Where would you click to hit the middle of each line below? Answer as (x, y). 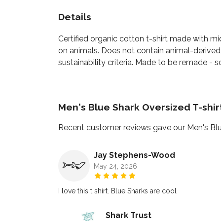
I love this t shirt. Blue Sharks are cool (117, 191)
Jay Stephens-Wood (134, 155)
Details (75, 17)
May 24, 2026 (115, 166)
